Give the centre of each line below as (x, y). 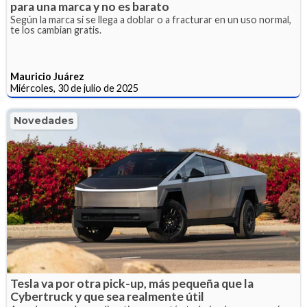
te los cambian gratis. (56, 29)
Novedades (44, 120)
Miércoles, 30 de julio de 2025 (74, 88)
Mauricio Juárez (47, 76)
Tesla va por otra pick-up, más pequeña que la (132, 284)
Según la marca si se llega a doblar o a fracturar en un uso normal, (151, 19)
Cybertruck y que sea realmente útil (107, 297)
